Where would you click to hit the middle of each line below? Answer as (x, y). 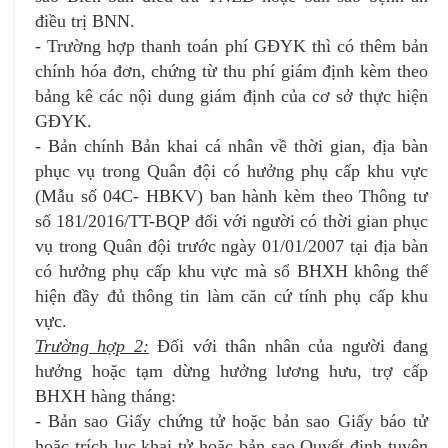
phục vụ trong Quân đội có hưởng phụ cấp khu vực (231, 170)
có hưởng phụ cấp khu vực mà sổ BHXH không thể (231, 270)
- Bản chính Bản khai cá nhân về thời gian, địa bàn (231, 145)
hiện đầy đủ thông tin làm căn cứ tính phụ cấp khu (231, 295)
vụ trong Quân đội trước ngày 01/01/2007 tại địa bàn (231, 245)
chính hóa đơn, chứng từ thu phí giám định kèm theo (231, 70)
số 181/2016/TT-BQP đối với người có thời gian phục (231, 220)
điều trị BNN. (85, 20)
